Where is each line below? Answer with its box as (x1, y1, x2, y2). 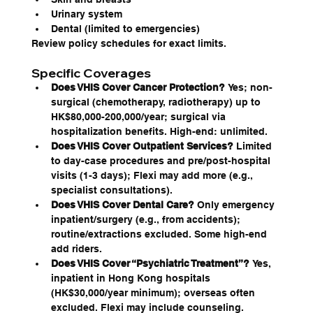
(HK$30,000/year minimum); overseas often (50, 287, 258, 299)
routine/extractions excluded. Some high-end (50, 228, 270, 240)
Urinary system (50, 8, 122, 20)
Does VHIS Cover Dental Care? (50, 199, 194, 211)
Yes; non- (224, 82, 272, 94)
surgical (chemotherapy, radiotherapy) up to (50, 96, 263, 108)
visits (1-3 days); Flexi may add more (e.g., (50, 170, 256, 182)
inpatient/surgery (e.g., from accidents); (50, 214, 243, 226)
